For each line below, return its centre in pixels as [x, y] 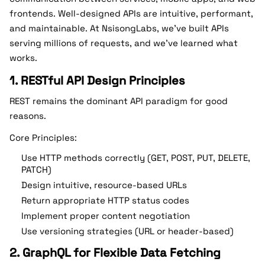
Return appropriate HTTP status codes [105, 200]
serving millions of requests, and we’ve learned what [124, 43]
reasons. [28, 116]
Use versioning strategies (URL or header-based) [127, 231]
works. [23, 58]
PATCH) [36, 169]
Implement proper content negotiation [106, 216]
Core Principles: [43, 138]
